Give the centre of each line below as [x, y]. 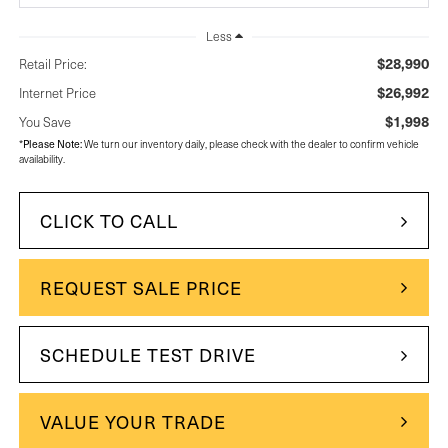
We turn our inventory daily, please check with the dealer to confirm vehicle [250, 144]
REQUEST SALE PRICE [140, 288]
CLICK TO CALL [108, 221]
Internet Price [57, 93]
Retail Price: [52, 64]
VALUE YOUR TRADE [132, 422]
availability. [41, 159]
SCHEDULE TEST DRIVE [147, 355]
